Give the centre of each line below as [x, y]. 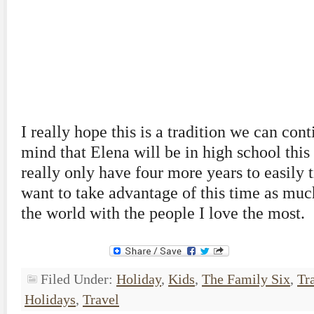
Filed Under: [78, 279]
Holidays [50, 299]
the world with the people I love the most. [163, 213]
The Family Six [246, 279]
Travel [101, 299]
